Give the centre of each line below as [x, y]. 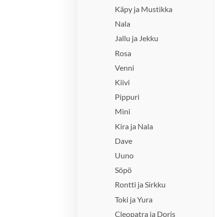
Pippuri [127, 97]
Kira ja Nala [134, 126]
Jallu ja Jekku [137, 38]
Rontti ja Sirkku [140, 185]
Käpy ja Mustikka [144, 9]
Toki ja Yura [134, 199]
